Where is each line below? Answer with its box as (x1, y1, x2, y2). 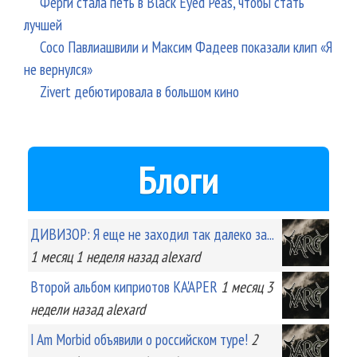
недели (30, 298, 69, 319)
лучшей (24, 14, 62, 34)
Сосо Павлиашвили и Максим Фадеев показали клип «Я (40, 36, 332, 57)
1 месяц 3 (221, 276, 273, 296)
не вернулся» (24, 58, 92, 79)
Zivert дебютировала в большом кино (40, 80, 239, 101)
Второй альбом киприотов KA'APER (30, 276, 218, 296)
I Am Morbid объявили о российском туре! (30, 328, 248, 349)
